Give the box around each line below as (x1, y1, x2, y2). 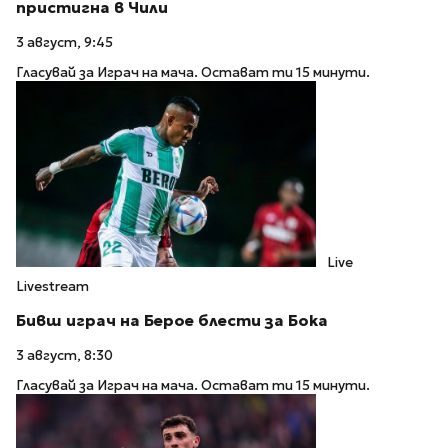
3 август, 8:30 (16, 346, 113, 364)
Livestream (16, 278, 89, 296)
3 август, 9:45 (16, 33, 113, 51)
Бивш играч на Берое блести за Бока (16, 310, 328, 330)
